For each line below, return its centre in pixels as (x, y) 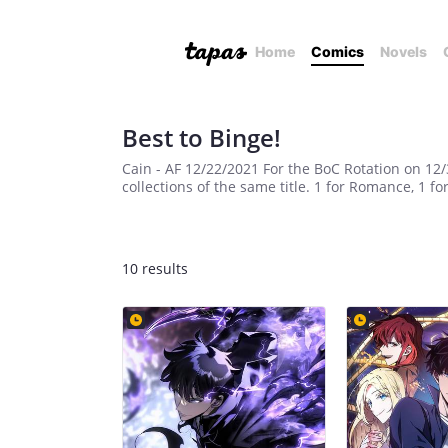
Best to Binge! (201, 137)
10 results (155, 268)
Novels (403, 51)
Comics (337, 51)
